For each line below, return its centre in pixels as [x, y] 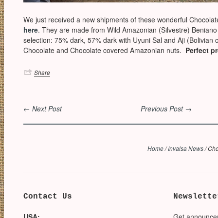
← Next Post [43, 109]
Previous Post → [166, 109]
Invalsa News [186, 148]
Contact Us [48, 197]
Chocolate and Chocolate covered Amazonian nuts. [104, 50]
